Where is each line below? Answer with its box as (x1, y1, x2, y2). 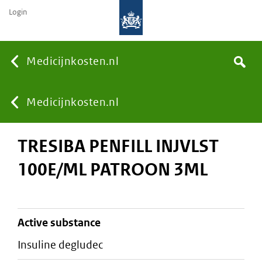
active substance (25, 216, 101, 230)
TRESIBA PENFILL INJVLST (18, 135, 219, 157)
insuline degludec (20, 238, 103, 252)
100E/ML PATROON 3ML (18, 158, 208, 180)
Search (225, 56, 258, 68)
